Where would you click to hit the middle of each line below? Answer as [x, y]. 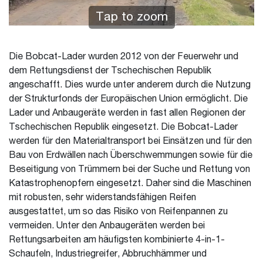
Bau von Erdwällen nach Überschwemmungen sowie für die [131, 156]
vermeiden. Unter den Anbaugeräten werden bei [107, 226]
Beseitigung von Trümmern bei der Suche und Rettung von [129, 170]
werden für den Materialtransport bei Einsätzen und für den [130, 141]
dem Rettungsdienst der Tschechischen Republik [110, 71]
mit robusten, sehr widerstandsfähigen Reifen [102, 198]
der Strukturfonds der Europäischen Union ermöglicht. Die [128, 99]
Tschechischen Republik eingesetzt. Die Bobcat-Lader [123, 127]
